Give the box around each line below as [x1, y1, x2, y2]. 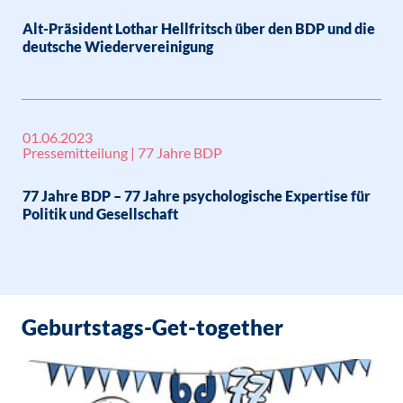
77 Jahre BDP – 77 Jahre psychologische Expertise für [22, 187, 371, 204]
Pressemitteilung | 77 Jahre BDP [22, 144, 222, 161]
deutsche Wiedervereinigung [22, 38, 213, 55]
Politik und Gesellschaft [22, 205, 178, 222]
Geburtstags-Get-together [22, 314, 283, 340]
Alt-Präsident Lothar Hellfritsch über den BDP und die [22, 20, 375, 37]
